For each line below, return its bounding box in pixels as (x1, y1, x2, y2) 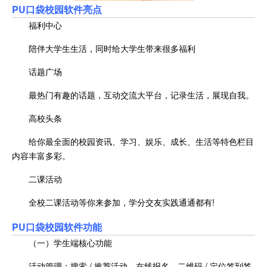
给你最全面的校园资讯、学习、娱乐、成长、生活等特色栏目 (29, 135, 254, 147)
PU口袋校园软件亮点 (12, 2, 102, 16)
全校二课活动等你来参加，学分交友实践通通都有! (29, 195, 215, 208)
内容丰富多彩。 (12, 149, 70, 162)
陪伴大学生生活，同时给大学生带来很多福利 (29, 42, 195, 54)
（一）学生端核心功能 (29, 236, 112, 249)
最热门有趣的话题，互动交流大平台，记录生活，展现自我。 (29, 88, 254, 101)
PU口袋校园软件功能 (12, 219, 102, 234)
